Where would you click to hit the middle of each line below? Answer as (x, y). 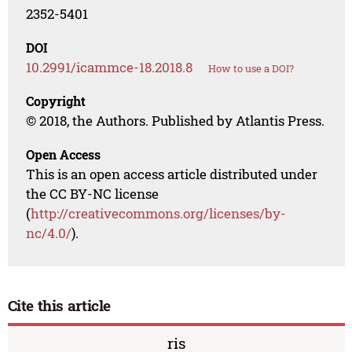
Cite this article (59, 306)
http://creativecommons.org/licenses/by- (159, 214)
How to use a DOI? (251, 69)
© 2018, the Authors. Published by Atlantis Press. (176, 121)
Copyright (56, 101)
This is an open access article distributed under (172, 174)
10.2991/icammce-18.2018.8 (110, 68)
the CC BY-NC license (93, 194)
